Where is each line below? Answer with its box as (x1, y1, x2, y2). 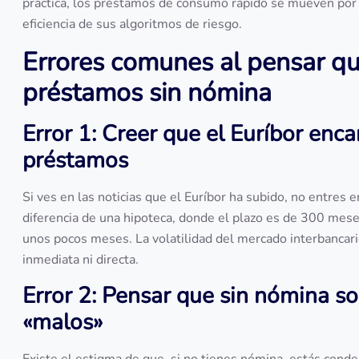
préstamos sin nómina (22, 75, 272, 110)
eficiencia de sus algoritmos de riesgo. (22, 15, 242, 33)
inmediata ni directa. (22, 251, 139, 268)
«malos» (22, 307, 103, 337)
